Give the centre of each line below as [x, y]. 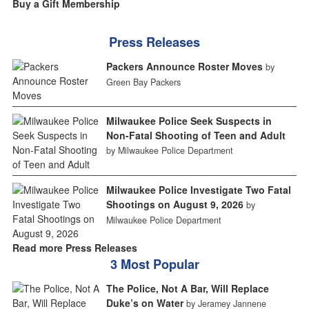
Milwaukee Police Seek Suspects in [189, 120]
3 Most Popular [154, 264]
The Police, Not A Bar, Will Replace [187, 288]
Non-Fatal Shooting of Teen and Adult [196, 135]
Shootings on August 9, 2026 [175, 204]
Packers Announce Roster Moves [184, 66]
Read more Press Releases [74, 247]
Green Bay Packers [143, 82]
